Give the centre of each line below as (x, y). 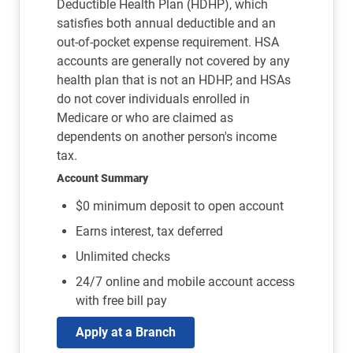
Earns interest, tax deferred (149, 231)
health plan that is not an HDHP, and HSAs (174, 80)
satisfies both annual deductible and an (166, 23)
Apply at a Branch (126, 332)
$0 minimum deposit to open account (180, 206)
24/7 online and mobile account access (185, 282)
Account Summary (102, 178)
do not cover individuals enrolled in (153, 99)
